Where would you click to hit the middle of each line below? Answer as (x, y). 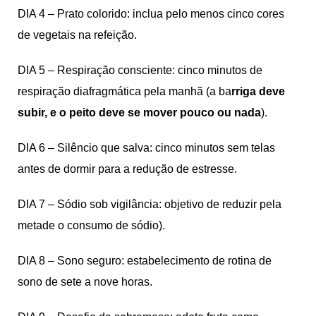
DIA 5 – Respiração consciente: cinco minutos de (140, 70)
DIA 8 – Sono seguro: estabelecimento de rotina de (145, 260)
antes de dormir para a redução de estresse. (127, 169)
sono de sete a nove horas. (85, 281)
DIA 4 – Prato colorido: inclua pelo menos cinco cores (151, 13)
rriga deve (258, 91)
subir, (32, 112)
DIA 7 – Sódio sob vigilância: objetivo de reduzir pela (150, 204)
